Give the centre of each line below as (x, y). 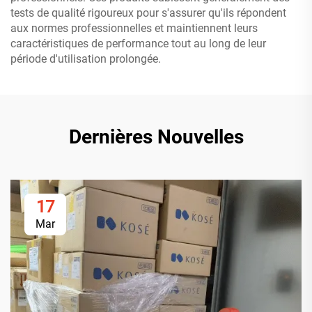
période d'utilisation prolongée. (86, 59)
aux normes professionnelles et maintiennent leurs (134, 28)
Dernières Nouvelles (156, 137)
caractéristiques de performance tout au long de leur (138, 44)
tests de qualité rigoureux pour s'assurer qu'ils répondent (148, 13)
